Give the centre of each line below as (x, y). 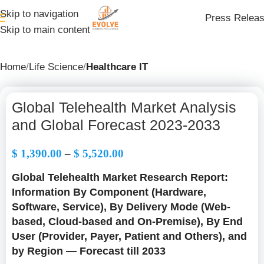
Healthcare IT (117, 67)
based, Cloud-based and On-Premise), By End (127, 222)
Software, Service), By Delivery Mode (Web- (121, 207)
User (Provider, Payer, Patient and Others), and (129, 236)
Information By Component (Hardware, (109, 192)
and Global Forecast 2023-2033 (116, 125)
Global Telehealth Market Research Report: (120, 177)
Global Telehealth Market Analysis (124, 107)
